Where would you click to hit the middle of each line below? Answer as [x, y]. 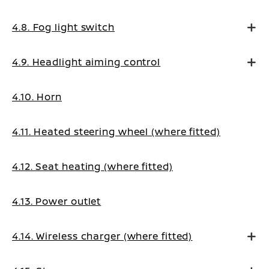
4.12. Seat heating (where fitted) [92, 166]
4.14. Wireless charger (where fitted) [102, 236]
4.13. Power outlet [57, 201]
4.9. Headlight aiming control [86, 62]
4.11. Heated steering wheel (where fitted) [116, 131]
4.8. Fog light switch [63, 27]
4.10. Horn [37, 97]
